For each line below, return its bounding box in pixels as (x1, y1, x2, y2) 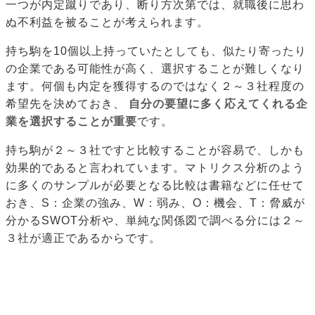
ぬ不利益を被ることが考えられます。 (6, 16, 209, 29)
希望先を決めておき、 (6, 98, 125, 110)
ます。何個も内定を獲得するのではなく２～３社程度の (6, 80, 304, 93)
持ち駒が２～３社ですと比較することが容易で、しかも (6, 144, 304, 157)
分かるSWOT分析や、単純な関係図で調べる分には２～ (6, 214, 305, 227)
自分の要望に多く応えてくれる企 (128, 98, 308, 110)
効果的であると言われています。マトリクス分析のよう (6, 162, 304, 174)
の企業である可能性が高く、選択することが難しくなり (6, 63, 304, 75)
